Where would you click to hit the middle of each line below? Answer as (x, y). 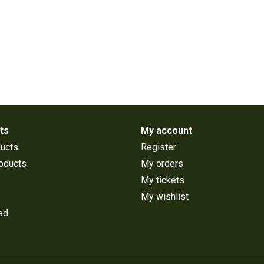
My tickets (163, 180)
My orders (162, 164)
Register (159, 147)
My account (166, 131)
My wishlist (165, 197)
